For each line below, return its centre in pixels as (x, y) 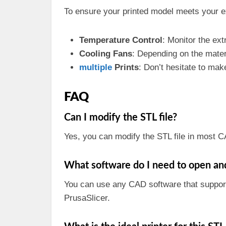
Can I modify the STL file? (121, 118)
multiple (96, 67)
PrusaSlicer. (87, 198)
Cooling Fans (106, 54)
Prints (125, 67)
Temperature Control (121, 40)
